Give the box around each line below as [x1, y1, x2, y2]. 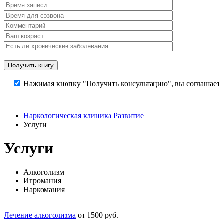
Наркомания [23, 185, 65, 194]
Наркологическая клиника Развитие [23, 111, 144, 120]
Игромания [23, 176, 61, 185]
